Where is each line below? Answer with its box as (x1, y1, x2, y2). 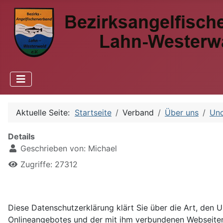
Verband (122, 108, 154, 117)
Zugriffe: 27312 (20, 159, 78, 169)
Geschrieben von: (18, 143, 88, 153)
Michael (88, 143, 117, 153)
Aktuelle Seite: (16, 108, 75, 117)
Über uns (165, 108, 199, 117)
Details (8, 131, 35, 141)
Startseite (75, 108, 111, 117)
